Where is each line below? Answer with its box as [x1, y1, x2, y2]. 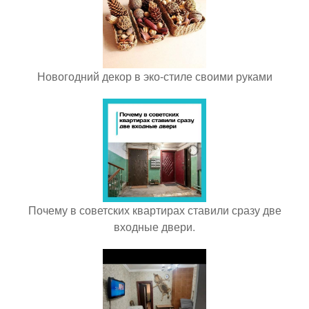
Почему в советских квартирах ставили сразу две [28, 202, 281, 219]
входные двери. [114, 219, 195, 235]
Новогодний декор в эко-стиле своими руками [37, 68, 272, 85]
